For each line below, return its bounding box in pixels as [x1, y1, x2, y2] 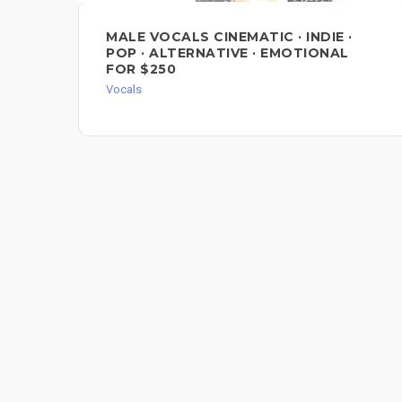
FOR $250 [106, 61, 176, 78]
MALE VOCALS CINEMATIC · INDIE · [106, 29, 353, 46]
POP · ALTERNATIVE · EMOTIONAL [106, 45, 349, 62]
